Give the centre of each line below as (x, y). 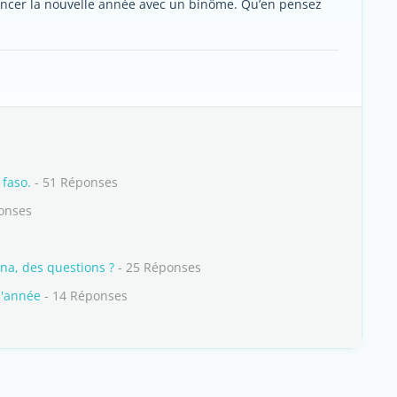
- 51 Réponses (74, 182)
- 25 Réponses (158, 267)
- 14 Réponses (84, 296)
